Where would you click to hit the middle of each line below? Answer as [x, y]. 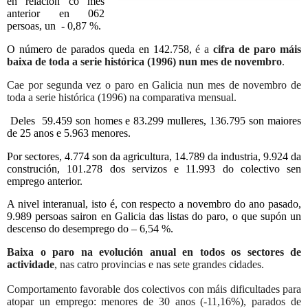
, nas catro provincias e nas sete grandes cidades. [159, 265]
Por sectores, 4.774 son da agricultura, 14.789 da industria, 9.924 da [154, 156]
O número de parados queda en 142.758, [101, 49]
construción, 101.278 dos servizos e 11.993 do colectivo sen [154, 168]
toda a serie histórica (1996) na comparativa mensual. [123, 97]
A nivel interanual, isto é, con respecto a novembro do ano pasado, [154, 204]
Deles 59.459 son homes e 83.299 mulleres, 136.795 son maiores [156, 120]
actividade [31, 265]
